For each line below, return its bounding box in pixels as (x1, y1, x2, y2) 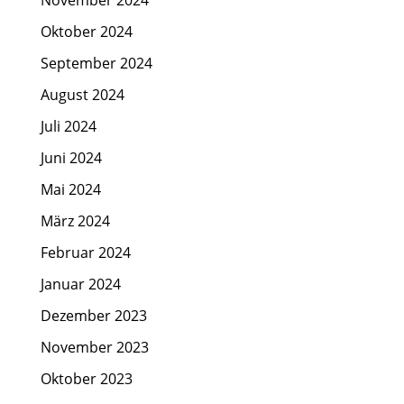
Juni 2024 (40, 148, 102, 169)
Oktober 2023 (40, 369, 133, 390)
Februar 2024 (40, 243, 131, 263)
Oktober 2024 (40, 22, 133, 42)
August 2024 (40, 85, 124, 106)
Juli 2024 (40, 116, 96, 137)
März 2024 (40, 211, 110, 232)
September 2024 (40, 53, 152, 74)
